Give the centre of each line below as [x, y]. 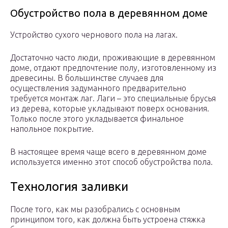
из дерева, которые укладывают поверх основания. [110, 109]
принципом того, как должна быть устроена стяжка [108, 220]
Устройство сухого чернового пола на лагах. [94, 35]
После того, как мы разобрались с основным [95, 209]
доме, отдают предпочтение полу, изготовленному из [113, 68]
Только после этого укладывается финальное [97, 119]
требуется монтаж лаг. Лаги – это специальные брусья [113, 98]
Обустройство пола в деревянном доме [109, 13]
